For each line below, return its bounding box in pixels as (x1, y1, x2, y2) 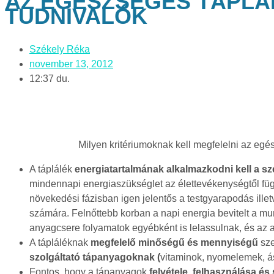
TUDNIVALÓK (5, 3, 147, 29)
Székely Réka (29, 43, 90, 54)
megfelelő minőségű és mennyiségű (91, 237, 258, 248)
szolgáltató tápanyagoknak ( (29, 251, 160, 262)
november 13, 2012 (29, 58, 113, 69)
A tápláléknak (29, 237, 91, 248)
